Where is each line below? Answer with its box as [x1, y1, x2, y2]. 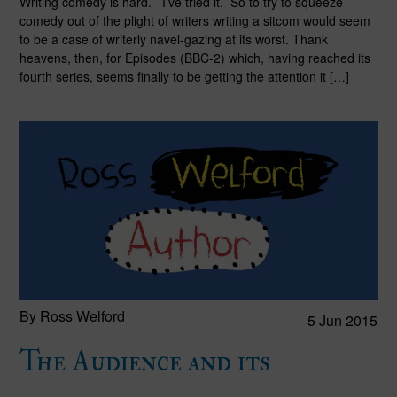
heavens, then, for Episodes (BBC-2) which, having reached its [19, 49, 370, 67]
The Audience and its [19, 344, 270, 380]
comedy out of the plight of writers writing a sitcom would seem [19, 12, 370, 30]
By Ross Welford [19, 306, 125, 327]
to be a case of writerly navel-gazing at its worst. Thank [19, 30, 328, 49]
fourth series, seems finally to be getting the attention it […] [19, 67, 349, 86]
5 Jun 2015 [307, 310, 378, 331]
